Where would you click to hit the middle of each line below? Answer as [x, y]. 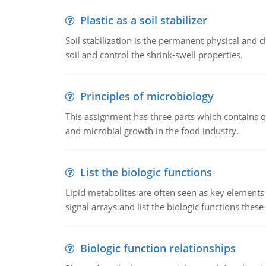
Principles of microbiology [147, 96]
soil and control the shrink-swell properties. [154, 55]
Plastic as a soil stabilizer [143, 20]
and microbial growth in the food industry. [152, 131]
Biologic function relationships [158, 248]
